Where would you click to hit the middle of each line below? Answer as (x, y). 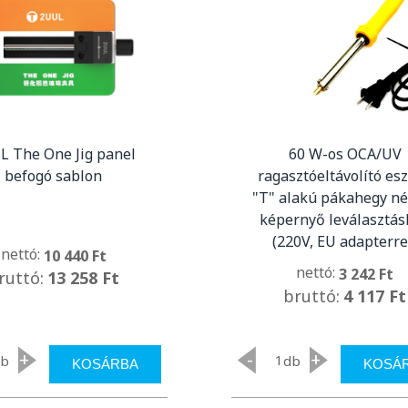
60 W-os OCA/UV (345, 153)
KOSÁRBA (105, 364)
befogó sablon (54, 175)
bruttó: (312, 296)
